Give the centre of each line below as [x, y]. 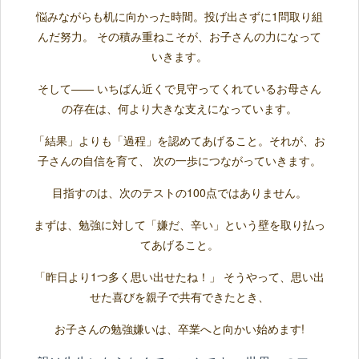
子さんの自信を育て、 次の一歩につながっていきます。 [179, 161]
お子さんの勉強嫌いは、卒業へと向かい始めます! [179, 329]
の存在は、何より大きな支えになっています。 [179, 109]
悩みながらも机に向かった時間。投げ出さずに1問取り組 [179, 16]
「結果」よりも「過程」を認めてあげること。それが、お [179, 141]
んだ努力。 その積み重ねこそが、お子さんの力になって [179, 36]
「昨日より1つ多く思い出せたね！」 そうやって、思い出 [179, 277]
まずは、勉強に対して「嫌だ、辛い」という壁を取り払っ [179, 225]
